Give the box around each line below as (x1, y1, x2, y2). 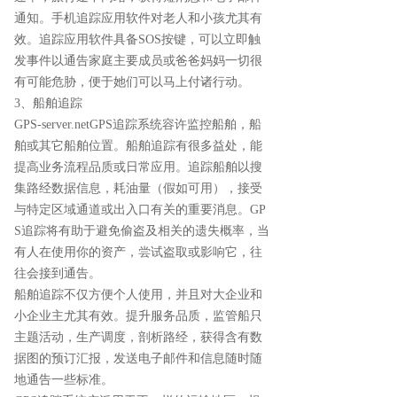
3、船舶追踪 (14, 96, 82, 110)
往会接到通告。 (14, 266, 101, 280)
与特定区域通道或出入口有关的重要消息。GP (14, 202, 266, 216)
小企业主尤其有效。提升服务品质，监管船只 (14, 308, 262, 323)
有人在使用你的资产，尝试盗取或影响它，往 (14, 245, 262, 259)
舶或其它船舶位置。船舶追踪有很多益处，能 (14, 138, 262, 152)
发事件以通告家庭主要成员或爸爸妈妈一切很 (14, 53, 262, 67)
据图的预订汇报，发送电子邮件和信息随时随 (14, 351, 262, 365)
